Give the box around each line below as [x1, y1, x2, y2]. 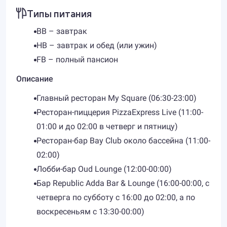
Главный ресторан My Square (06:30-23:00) [36, 93, 197, 103]
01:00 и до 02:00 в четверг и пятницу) [36, 122, 178, 131]
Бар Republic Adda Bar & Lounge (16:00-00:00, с [36, 178, 209, 188]
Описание [16, 74, 53, 84]
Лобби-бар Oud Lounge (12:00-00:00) [36, 164, 172, 174]
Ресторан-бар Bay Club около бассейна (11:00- [36, 136, 210, 145]
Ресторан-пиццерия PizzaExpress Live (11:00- [36, 107, 203, 117]
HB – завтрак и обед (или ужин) [36, 41, 157, 50]
